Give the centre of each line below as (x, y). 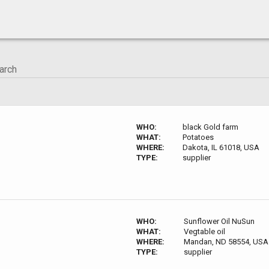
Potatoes (198, 137)
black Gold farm (211, 127)
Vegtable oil (204, 231)
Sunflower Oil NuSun (219, 221)
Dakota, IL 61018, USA (221, 147)
